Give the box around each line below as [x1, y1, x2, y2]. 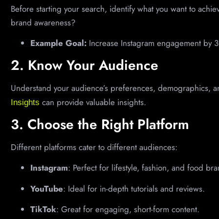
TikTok [30, 203, 56, 216]
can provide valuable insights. [40, 96, 146, 108]
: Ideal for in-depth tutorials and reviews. [63, 182, 205, 195]
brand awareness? [11, 16, 75, 28]
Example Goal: [30, 37, 87, 49]
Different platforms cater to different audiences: [11, 141, 177, 153]
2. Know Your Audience [11, 55, 158, 75]
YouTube [30, 182, 63, 195]
